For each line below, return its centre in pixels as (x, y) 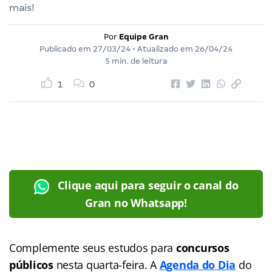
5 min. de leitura (136, 61)
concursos (201, 247)
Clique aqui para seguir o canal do (148, 185)
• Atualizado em (163, 49)
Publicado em (66, 49)
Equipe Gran (144, 36)
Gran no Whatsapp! (136, 202)
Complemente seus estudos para (91, 247)
